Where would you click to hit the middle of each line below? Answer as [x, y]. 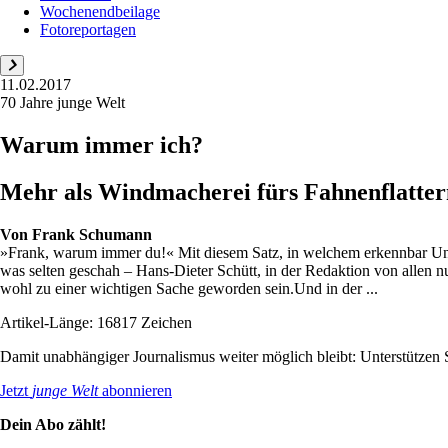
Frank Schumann [92, 234]
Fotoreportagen [88, 29]
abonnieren [135, 390]
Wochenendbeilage [100, 11]
